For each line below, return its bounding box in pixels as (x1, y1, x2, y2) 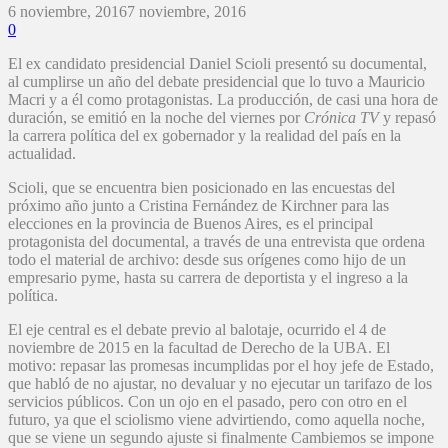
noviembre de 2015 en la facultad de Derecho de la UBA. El (8, 339, 390, 357)
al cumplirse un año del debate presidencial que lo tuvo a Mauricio (8, 73, 425, 91)
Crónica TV (304, 109, 383, 127)
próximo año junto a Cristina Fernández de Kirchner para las (8, 197, 389, 215)
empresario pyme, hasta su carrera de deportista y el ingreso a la (8, 269, 408, 287)
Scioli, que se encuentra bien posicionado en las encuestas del (8, 179, 395, 197)
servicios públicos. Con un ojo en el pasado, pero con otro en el (8, 393, 407, 411)
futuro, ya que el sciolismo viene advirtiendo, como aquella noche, (8, 411, 425, 429)
